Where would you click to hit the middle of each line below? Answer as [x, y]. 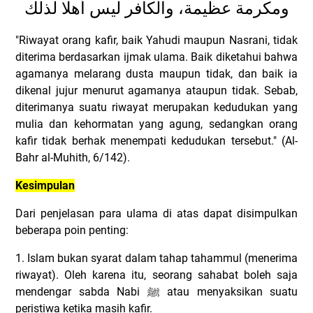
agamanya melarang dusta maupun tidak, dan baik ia [156, 74]
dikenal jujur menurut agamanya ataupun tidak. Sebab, [156, 91]
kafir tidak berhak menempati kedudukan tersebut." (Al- [156, 141]
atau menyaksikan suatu [228, 292]
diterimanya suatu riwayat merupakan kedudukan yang [156, 108]
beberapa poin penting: [72, 231]
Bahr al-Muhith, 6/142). [73, 158]
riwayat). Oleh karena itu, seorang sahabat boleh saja [156, 275]
